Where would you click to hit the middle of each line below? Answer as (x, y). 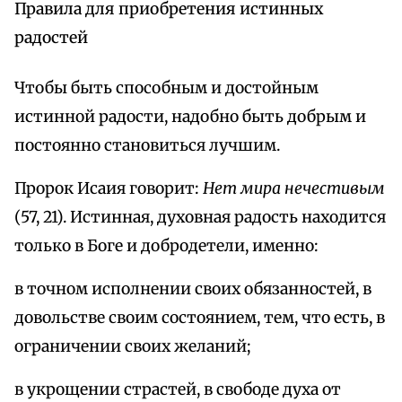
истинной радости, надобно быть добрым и (190, 117)
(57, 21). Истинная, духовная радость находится (200, 218)
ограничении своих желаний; (133, 347)
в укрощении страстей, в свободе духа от (178, 390)
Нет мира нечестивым (294, 189)
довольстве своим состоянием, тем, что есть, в (200, 318)
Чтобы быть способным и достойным (166, 88)
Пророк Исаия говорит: (109, 189)
